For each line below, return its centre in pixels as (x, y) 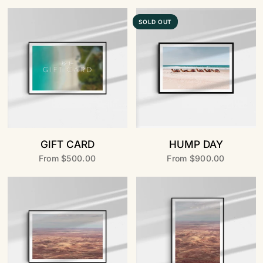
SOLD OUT (155, 22)
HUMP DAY (196, 144)
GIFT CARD (67, 144)
